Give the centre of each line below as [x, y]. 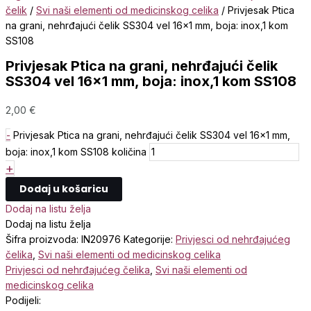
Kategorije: [150, 239]
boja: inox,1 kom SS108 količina [76, 151]
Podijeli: [23, 300]
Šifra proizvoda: [43, 239]
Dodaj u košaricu [64, 188]
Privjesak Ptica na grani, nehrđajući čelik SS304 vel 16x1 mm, [152, 135]
